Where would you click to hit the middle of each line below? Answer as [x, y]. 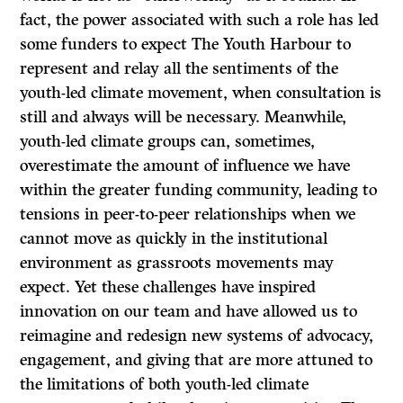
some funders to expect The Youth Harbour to [186, 45]
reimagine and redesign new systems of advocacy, [197, 336]
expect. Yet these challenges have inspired [168, 287]
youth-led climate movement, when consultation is [201, 93]
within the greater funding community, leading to [199, 190]
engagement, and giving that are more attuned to [197, 360]
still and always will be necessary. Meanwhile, [184, 117]
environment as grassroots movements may [177, 263]
